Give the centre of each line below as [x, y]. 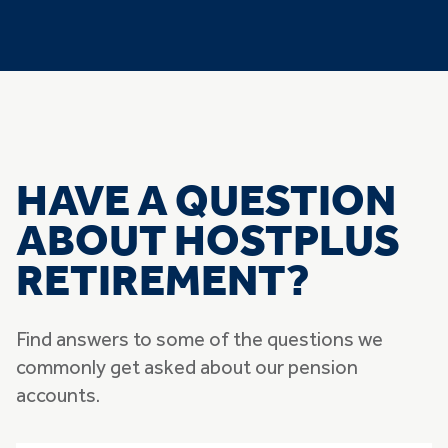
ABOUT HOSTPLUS [208, 243]
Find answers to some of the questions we [199, 341]
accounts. [60, 397]
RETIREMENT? [163, 283]
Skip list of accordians [90, 422]
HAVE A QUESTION [209, 203]
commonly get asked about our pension [187, 369]
